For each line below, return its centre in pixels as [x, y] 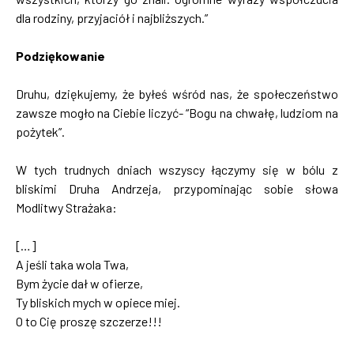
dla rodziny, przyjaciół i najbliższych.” [112, 17]
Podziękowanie [60, 55]
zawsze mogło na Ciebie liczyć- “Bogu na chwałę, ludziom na [177, 112]
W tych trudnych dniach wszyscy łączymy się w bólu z [177, 169]
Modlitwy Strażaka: [66, 207]
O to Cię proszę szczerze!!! [89, 321]
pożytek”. [40, 131]
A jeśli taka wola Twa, [72, 264]
